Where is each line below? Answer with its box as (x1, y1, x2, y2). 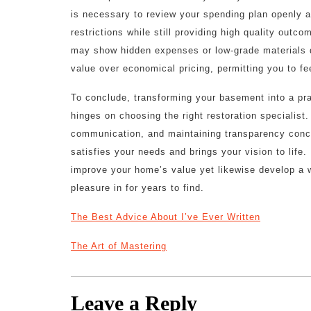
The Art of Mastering (71, 241, 167, 251)
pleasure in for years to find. (71, 183, 204, 193)
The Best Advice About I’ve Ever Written (71, 212, 260, 222)
